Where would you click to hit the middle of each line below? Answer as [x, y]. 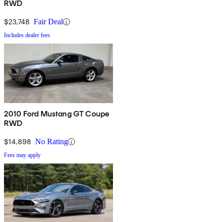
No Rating [52, 142]
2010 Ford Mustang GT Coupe [57, 114]
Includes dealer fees [27, 35]
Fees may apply [22, 155]
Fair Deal [48, 22]
